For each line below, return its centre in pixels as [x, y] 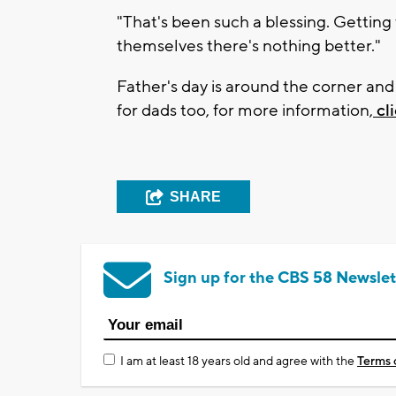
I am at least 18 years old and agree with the [239, 362]
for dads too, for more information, [245, 111]
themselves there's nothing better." [249, 46]
